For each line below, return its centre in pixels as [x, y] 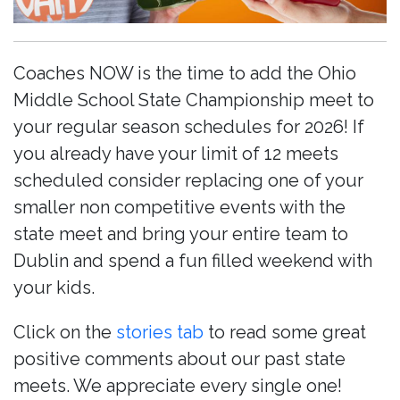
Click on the [65, 333]
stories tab [160, 333]
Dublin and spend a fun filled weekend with [193, 261]
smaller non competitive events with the [179, 208]
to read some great [285, 333]
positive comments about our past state [179, 359]
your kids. [54, 288]
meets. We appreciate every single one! [178, 386]
